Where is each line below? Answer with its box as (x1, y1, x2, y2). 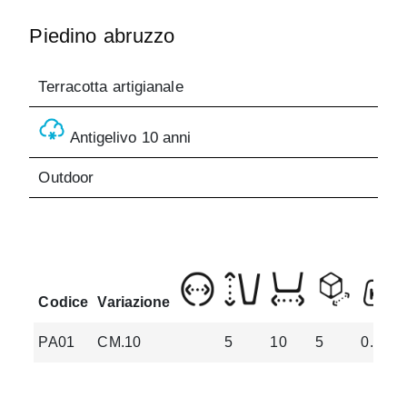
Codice (38, 293, 89, 310)
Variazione (97, 293, 171, 310)
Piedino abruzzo (29, 24, 174, 47)
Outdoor (38, 168, 94, 186)
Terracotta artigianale (38, 77, 184, 95)
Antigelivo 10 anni (65, 128, 192, 146)
